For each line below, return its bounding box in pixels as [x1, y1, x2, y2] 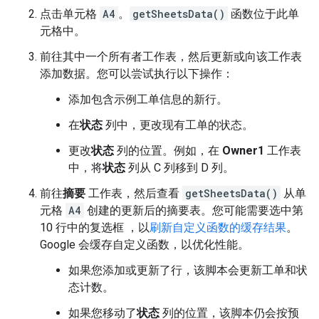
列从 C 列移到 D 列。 [125, 160, 234, 174]
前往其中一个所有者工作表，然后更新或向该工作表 [40, 49, 302, 63]
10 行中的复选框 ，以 [40, 220, 150, 234]
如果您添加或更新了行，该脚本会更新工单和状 [68, 263, 308, 277]
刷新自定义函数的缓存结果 [150, 220, 286, 234]
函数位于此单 [228, 6, 299, 21]
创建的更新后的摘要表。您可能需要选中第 [84, 203, 303, 217]
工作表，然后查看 [85, 186, 182, 200]
